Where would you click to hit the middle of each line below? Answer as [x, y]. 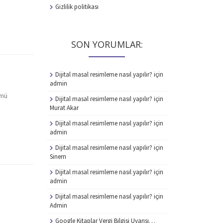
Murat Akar [64, 108]
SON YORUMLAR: [107, 44]
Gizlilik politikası [77, 6]
